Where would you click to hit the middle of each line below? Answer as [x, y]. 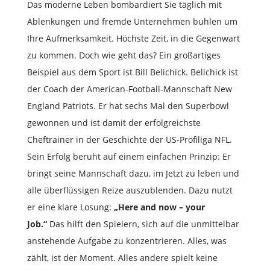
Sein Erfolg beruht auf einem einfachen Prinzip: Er [129, 156]
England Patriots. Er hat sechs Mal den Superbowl [128, 105]
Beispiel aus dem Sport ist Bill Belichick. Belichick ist [132, 72]
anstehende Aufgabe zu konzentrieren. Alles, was [127, 240]
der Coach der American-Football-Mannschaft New [129, 89]
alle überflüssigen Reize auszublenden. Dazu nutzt [130, 190]
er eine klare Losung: [70, 207]
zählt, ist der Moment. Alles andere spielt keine [122, 257]
